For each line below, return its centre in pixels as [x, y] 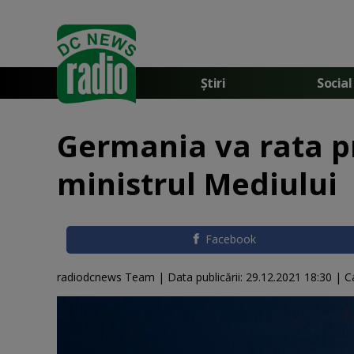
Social [334, 83]
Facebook [231, 239]
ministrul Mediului [197, 183]
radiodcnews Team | [112, 277]
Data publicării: [207, 277]
